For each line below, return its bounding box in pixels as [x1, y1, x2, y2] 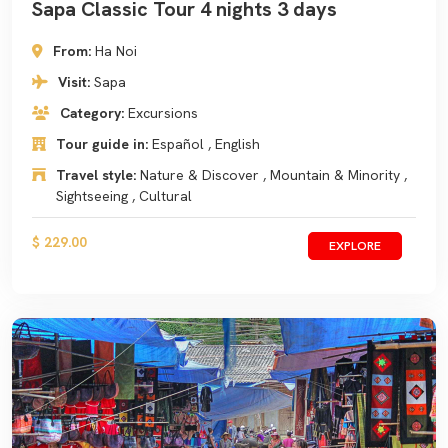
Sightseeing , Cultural [56, 187, 192, 205]
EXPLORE [329, 238, 381, 254]
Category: [60, 104, 128, 122]
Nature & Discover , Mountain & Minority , [140, 166, 407, 184]
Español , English [152, 135, 260, 153]
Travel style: [56, 166, 140, 184]
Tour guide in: [56, 135, 152, 153]
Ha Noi [95, 42, 137, 60]
